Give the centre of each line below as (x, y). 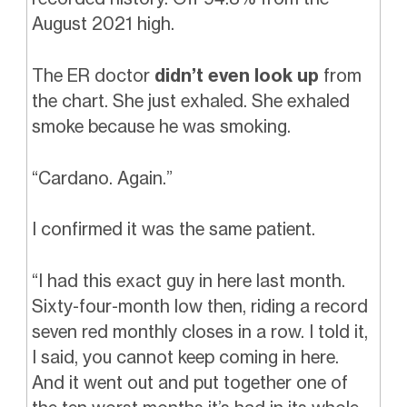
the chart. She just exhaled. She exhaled (190, 101)
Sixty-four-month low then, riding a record (199, 307)
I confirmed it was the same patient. (173, 229)
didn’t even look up (238, 76)
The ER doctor (93, 76)
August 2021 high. (103, 24)
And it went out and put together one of (189, 383)
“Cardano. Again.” (102, 178)
